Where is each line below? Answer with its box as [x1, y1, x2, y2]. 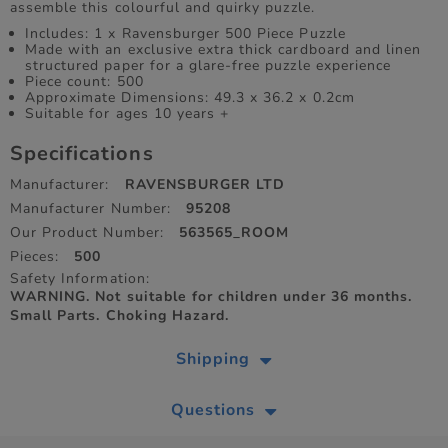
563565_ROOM [178, 223, 290, 243]
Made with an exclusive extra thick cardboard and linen [25, 40, 422, 60]
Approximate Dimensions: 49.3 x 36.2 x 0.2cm [25, 88, 355, 108]
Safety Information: [10, 269, 150, 289]
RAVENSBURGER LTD [124, 175, 286, 195]
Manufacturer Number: [10, 199, 171, 219]
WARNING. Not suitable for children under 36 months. [10, 287, 413, 307]
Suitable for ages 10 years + [25, 104, 230, 124]
